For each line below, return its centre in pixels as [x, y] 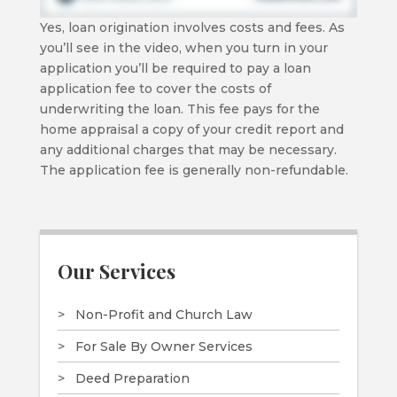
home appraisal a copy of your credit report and [191, 129]
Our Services [116, 271]
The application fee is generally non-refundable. [194, 170]
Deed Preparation [132, 378]
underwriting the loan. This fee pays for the [179, 109]
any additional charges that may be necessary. [188, 149]
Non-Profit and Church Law [163, 314]
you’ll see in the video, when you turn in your [183, 47]
